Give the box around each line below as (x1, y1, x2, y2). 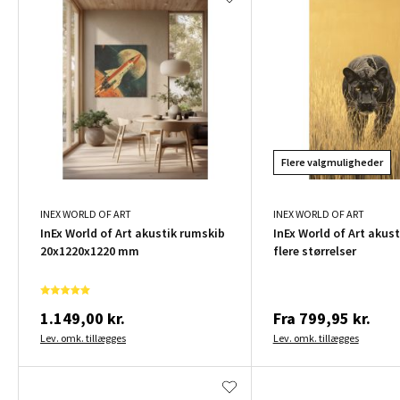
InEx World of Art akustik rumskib (40, 224, 225, 241)
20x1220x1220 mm (40, 242, 139, 259)
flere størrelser (272, 242, 356, 259)
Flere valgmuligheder (280, 154, 383, 169)
